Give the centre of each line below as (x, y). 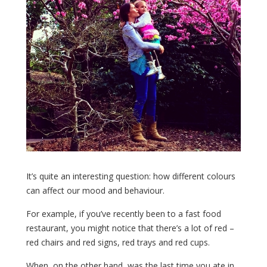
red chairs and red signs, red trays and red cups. (118, 243)
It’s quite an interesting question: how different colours (131, 176)
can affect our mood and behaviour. (95, 191)
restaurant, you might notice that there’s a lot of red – (130, 228)
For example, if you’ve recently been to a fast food (124, 214)
